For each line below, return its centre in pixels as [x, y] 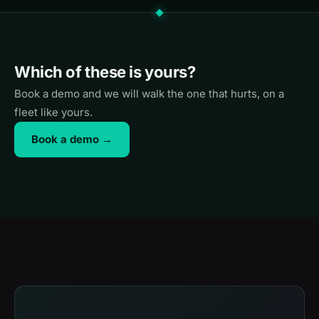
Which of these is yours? [105, 72]
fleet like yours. [53, 112]
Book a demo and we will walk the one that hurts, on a [149, 94]
